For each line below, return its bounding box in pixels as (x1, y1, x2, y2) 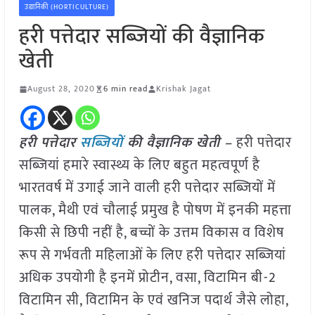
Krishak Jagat (155, 82, 211, 96)
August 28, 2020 (27, 82, 95, 96)
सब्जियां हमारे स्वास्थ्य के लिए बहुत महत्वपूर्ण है (18, 153, 260, 178)
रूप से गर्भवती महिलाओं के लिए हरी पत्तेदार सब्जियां (18, 243, 286, 268)
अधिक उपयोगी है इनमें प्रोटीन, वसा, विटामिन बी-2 (18, 266, 276, 290)
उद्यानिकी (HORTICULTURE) (24, 1, 109, 13)
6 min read (103, 82, 148, 96)
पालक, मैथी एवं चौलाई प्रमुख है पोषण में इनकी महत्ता (18, 198, 292, 223)
